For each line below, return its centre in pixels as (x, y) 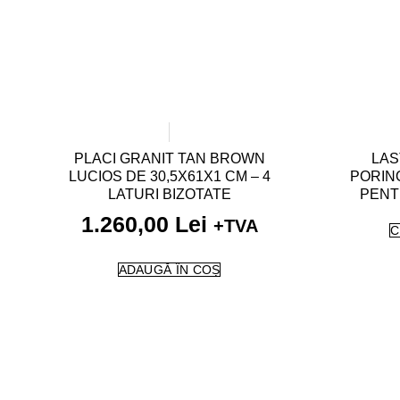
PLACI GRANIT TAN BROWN (169, 158)
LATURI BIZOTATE (169, 194)
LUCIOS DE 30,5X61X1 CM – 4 (169, 176)
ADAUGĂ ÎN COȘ (169, 270)
